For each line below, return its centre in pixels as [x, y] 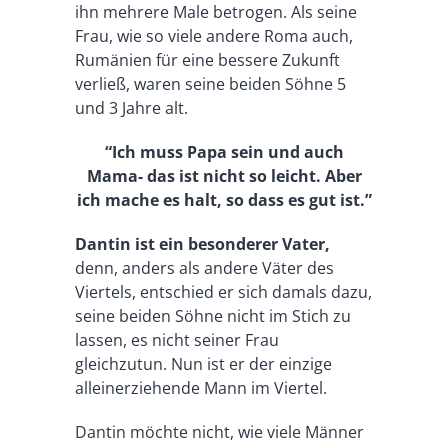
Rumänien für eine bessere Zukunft [207, 59]
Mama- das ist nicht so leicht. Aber [224, 175]
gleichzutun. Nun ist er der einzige [203, 363]
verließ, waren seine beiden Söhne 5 [210, 83]
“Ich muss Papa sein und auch [224, 151]
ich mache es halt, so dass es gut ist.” [224, 199]
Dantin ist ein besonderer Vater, [202, 243]
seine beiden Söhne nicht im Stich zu [212, 315]
